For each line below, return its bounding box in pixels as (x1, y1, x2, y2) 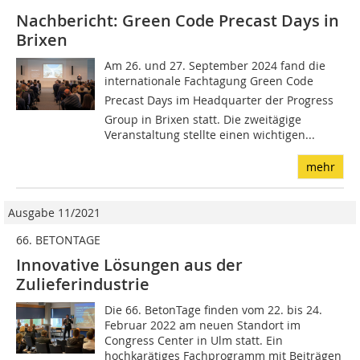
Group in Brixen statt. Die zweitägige (104, 111, 302, 127)
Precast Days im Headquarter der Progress (104, 92, 334, 108)
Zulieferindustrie (16, 272, 149, 295)
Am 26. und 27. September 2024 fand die (104, 57, 326, 73)
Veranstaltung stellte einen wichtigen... (104, 126, 316, 142)
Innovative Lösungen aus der (16, 253, 243, 276)
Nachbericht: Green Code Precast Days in (16, 9, 339, 31)
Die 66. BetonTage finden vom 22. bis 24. (104, 301, 323, 317)
